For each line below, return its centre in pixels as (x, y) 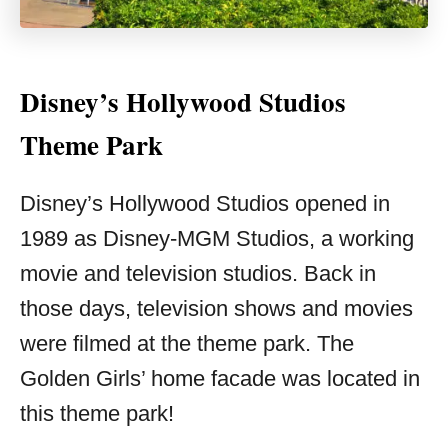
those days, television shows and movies (216, 308)
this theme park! (97, 413)
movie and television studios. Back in (198, 273)
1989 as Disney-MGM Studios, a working (217, 238)
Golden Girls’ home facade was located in (220, 378)
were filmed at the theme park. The (187, 343)
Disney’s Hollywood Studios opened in (205, 203)
